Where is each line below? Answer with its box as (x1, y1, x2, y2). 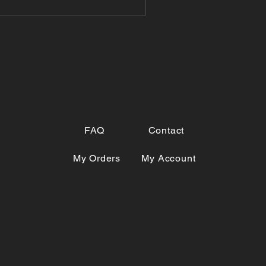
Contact (148, 125, 185, 136)
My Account (141, 153, 196, 164)
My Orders (72, 153, 121, 164)
